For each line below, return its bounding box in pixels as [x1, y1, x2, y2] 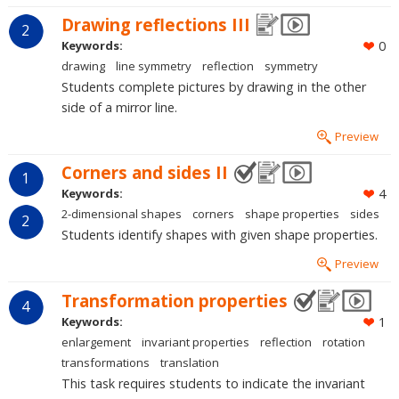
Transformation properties [61, 289, 288, 312]
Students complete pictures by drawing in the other [61, 78, 366, 96]
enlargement [61, 333, 131, 350]
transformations [61, 354, 150, 370]
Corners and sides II [61, 161, 228, 184]
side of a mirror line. [61, 99, 177, 117]
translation [159, 354, 219, 370]
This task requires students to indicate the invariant [61, 374, 365, 392]
